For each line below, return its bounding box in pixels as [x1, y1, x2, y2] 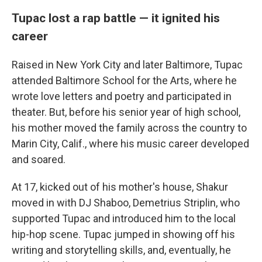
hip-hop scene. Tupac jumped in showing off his [12, 228, 235, 240]
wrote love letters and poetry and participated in [12, 90, 232, 102]
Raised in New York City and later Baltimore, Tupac [12, 58, 243, 71]
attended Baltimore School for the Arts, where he [12, 74, 237, 87]
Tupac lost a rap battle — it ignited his [12, 11, 220, 25]
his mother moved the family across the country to [12, 122, 247, 134]
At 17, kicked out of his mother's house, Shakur [12, 181, 228, 193]
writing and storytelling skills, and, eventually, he [12, 244, 231, 256]
